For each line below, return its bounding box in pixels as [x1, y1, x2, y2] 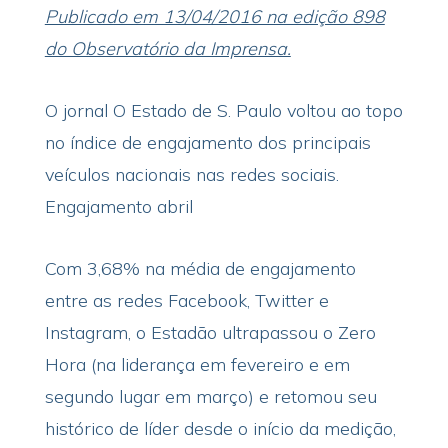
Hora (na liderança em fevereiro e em [44, 353, 350, 376]
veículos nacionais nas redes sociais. [44, 163, 339, 186]
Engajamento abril [44, 195, 193, 218]
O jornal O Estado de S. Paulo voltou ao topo [44, 99, 403, 122]
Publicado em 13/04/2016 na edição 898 [44, 5, 385, 28]
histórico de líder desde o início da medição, [44, 417, 396, 440]
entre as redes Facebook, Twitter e [44, 289, 329, 312]
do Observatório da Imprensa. [44, 37, 291, 60]
